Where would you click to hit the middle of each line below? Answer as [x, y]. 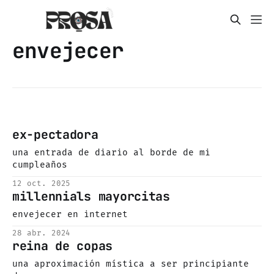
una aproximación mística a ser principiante [131, 264]
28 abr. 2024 [42, 233]
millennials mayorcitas [91, 197]
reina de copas [63, 246]
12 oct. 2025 [42, 183]
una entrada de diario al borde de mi [111, 153]
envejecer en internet [70, 214]
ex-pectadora [55, 135]
